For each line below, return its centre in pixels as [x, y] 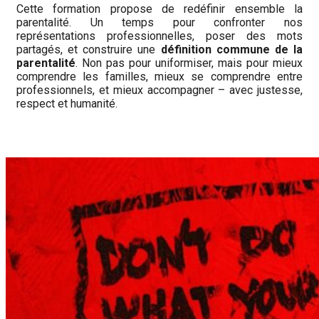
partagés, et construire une [89, 50]
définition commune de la [232, 50]
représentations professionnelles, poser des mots [159, 36]
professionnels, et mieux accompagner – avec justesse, [159, 90]
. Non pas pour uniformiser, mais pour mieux [189, 63]
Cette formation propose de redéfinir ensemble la [159, 9]
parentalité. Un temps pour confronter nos [159, 23]
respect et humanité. [67, 104]
